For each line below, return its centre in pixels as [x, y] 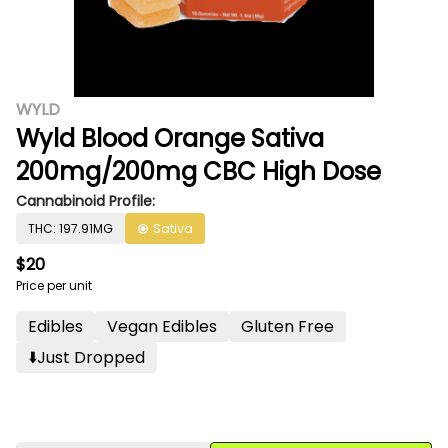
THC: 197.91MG [70, 228]
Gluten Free [287, 326]
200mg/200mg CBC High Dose [198, 171]
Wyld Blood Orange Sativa [170, 138]
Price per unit [54, 285]
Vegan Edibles [162, 326]
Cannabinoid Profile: [85, 201]
